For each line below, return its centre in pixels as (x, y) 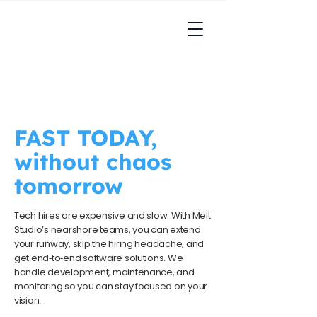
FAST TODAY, (86, 138)
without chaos (93, 162)
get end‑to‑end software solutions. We (99, 258)
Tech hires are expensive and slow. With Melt (113, 215)
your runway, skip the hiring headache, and (109, 244)
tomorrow (69, 186)
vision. (28, 300)
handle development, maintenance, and (104, 272)
